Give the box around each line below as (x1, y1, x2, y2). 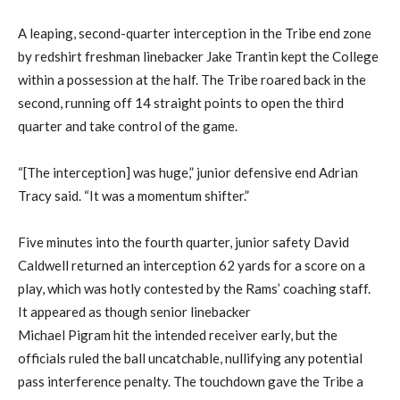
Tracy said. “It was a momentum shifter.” (18, 187, 249, 204)
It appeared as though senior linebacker (18, 304, 251, 321)
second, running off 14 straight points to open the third (18, 95, 344, 112)
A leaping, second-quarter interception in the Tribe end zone (18, 25, 371, 42)
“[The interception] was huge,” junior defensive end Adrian (18, 164, 358, 181)
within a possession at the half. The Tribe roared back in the (18, 71, 366, 88)
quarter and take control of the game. (18, 118, 237, 135)
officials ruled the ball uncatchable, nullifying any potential (18, 350, 362, 367)
